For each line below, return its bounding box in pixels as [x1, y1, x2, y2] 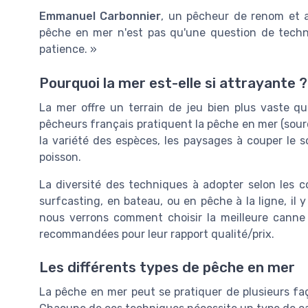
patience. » [39, 43, 97, 56]
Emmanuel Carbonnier [39, 10, 162, 23]
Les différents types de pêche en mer [39, 258, 295, 276]
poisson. [39, 150, 81, 164]
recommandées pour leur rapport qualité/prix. [39, 227, 274, 241]
